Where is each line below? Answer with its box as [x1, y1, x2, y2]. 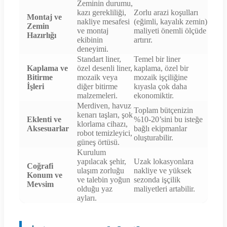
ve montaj [77, 26, 108, 35]
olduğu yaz [77, 184, 112, 194]
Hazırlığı [27, 31, 56, 40]
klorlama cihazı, [77, 120, 128, 129]
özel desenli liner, [77, 64, 132, 73]
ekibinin [77, 35, 103, 45]
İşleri [27, 82, 44, 91]
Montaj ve [27, 13, 62, 22]
